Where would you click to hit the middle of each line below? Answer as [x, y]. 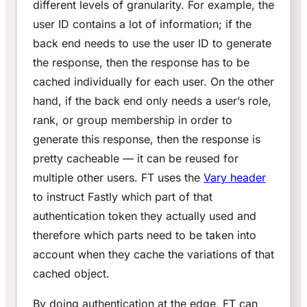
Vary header [235, 178]
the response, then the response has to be [141, 63]
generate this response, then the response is [147, 139]
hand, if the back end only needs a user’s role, [152, 101]
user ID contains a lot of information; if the [142, 24]
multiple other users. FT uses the [118, 178]
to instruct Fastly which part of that [123, 197]
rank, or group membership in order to [133, 120]
